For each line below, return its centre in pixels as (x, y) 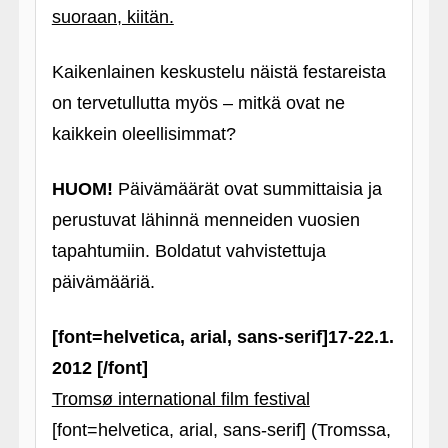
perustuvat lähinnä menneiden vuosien (205, 220)
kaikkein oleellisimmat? (143, 134)
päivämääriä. (103, 282)
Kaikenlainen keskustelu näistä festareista (218, 72)
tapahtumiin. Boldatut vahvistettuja (188, 251)
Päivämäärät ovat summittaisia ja (247, 189)
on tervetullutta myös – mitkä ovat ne (198, 103)
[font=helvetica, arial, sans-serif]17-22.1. (222, 337)
